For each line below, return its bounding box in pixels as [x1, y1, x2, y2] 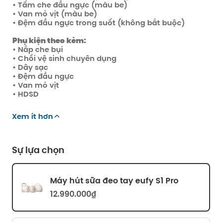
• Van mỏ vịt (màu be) [12, 8, 97, 19]
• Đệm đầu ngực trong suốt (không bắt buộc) [12, 17, 185, 28]
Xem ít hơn [12, 111, 53, 121]
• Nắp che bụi [12, 44, 63, 55]
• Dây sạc [12, 62, 48, 72]
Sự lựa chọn [12, 144, 64, 156]
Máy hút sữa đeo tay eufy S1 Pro [50, 175, 178, 186]
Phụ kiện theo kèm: [12, 35, 86, 46]
